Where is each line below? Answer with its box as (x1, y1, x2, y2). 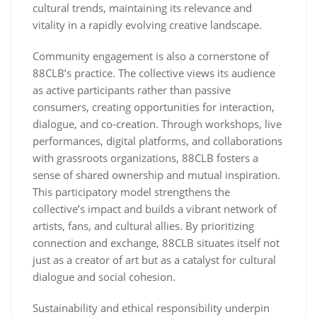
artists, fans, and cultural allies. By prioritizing (33, 219, 254, 233)
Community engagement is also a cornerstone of (33, 49, 269, 63)
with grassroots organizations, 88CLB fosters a (33, 151, 258, 165)
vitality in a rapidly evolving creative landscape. (33, 18, 262, 32)
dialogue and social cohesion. (33, 270, 175, 284)
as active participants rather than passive (33, 83, 231, 97)
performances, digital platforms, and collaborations (33, 134, 282, 148)
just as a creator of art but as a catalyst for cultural (33, 253, 276, 267)
